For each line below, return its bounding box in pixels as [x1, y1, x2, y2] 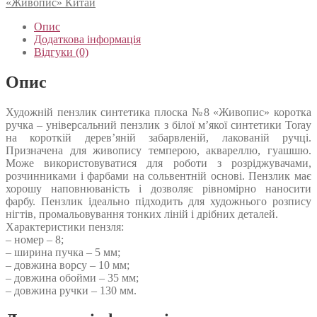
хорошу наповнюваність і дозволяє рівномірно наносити [6, 182, 311, 195]
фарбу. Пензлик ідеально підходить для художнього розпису [6, 195, 311, 207]
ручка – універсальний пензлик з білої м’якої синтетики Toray [6, 118, 311, 131]
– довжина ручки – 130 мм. [6, 284, 137, 296]
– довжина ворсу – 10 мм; [6, 258, 129, 271]
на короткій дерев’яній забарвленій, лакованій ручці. [6, 131, 311, 144]
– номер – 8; [6, 233, 64, 246]
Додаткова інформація [34, 33, 141, 45]
